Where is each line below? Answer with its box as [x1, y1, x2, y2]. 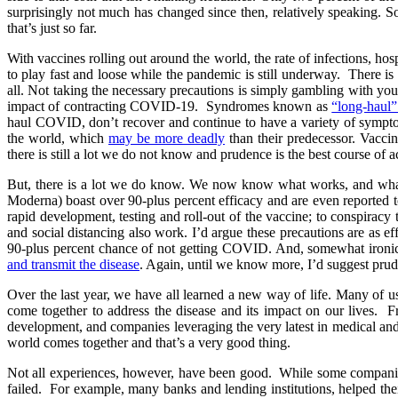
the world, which [7, 130, 108, 146]
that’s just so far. [7, 20, 100, 36]
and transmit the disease [7, 256, 139, 272]
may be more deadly [108, 130, 225, 146]
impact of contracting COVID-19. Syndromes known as [7, 98, 332, 114]
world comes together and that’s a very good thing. [7, 334, 291, 350]
